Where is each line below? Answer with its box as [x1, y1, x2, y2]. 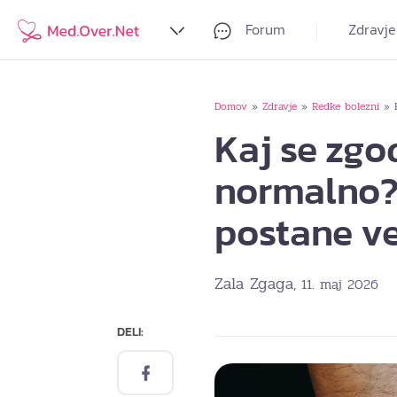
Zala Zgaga [214, 271, 293, 296]
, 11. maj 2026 [293, 274, 378, 295]
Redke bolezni [312, 98, 379, 114]
